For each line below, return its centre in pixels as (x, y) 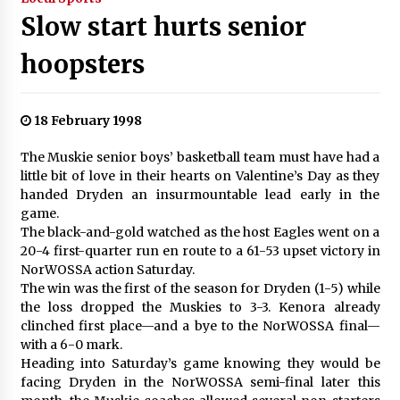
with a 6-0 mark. (71, 344)
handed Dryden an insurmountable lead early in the (200, 194)
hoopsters (82, 64)
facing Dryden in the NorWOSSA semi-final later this (200, 382)
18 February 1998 (86, 120)
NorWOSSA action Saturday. (107, 269)
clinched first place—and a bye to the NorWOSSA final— (200, 325)
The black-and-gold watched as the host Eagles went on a (200, 232)
